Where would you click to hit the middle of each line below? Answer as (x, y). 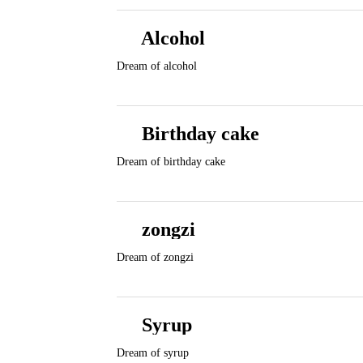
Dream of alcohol (157, 66)
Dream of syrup (153, 353)
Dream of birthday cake (171, 162)
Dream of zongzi (155, 257)
